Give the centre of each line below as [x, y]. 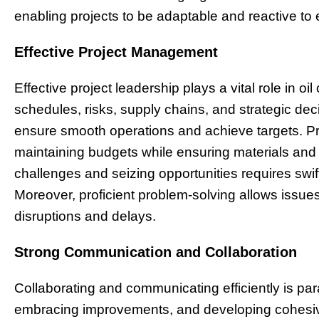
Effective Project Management [116, 52]
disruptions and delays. [85, 216]
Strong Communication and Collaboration [156, 252]
